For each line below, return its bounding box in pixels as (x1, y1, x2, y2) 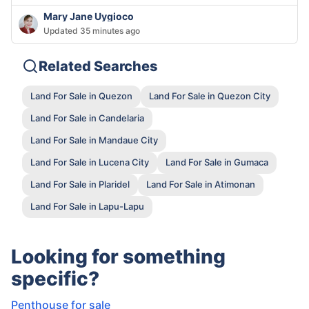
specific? (11, 266, 99, 290)
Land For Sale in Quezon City (149, 90, 270, 102)
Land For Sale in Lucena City (30, 157, 149, 168)
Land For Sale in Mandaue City (30, 134, 158, 146)
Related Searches (39, 57, 158, 74)
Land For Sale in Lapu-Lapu (30, 201, 144, 212)
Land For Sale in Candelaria (30, 112, 144, 124)
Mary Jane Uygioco (43, 10, 134, 22)
